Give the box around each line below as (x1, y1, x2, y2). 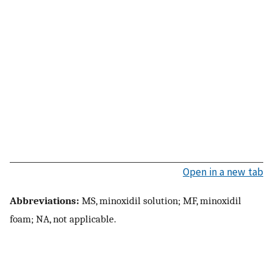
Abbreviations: (10, 194, 79, 207)
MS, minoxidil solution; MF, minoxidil (79, 194, 241, 207)
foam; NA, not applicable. (10, 213, 116, 225)
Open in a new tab (183, 165, 263, 179)
